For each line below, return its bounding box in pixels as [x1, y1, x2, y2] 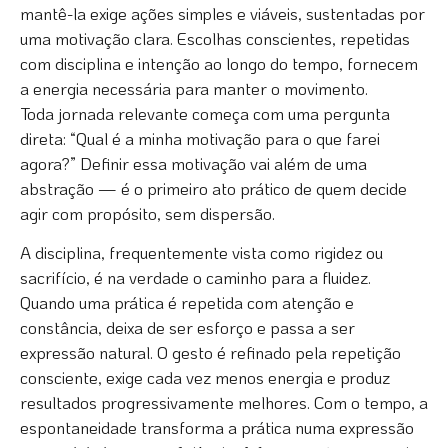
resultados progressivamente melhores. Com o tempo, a [20, 391, 428, 414]
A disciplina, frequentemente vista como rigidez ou [20, 241, 383, 264]
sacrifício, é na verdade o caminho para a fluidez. [20, 266, 371, 289]
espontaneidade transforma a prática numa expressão [20, 416, 414, 439]
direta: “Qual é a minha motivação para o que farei [20, 127, 380, 150]
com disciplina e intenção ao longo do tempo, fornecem [20, 52, 418, 75]
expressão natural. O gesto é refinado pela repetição [20, 341, 401, 364]
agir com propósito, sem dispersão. [20, 202, 275, 225]
